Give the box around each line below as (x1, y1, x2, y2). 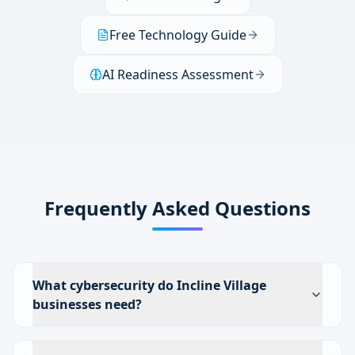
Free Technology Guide (109, 26, 246, 44)
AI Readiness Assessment (101, 66, 254, 83)
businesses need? (32, 296, 142, 313)
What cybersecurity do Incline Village (32, 277, 266, 294)
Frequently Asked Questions (44, 195, 311, 221)
